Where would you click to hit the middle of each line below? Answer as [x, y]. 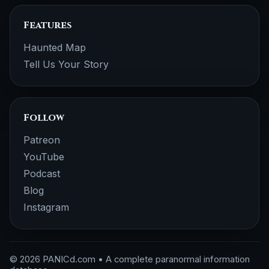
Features [48, 25]
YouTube [44, 157]
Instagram [46, 207]
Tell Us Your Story [66, 64]
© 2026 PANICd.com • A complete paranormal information [130, 259]
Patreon [42, 140]
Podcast [42, 174]
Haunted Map [55, 47]
